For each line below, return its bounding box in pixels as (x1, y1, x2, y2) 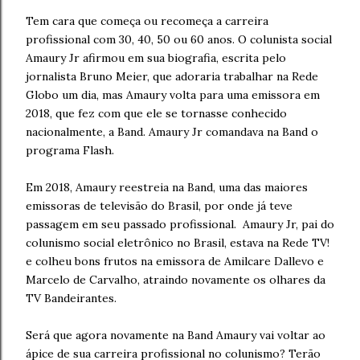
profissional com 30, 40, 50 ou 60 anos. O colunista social (26, 32, 332, 47)
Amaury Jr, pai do (243, 217, 334, 231)
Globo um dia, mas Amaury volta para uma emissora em (26, 88, 320, 102)
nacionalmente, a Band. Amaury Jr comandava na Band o (26, 125, 318, 139)
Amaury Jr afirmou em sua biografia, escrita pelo (26, 51, 286, 65)
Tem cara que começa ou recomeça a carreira (26, 14, 268, 28)
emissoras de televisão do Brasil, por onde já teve (26, 198, 292, 213)
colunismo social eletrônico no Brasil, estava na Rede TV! (26, 235, 329, 250)
